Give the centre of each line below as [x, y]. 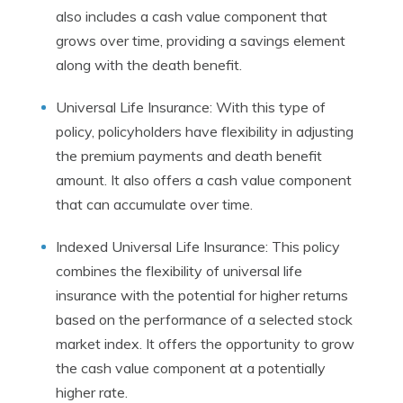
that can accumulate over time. [154, 204]
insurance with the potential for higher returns [202, 295]
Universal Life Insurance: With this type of [191, 107]
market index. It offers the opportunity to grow [205, 344]
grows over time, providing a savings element [201, 40]
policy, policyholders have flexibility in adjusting [205, 131]
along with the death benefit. [149, 65]
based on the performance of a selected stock [204, 319]
